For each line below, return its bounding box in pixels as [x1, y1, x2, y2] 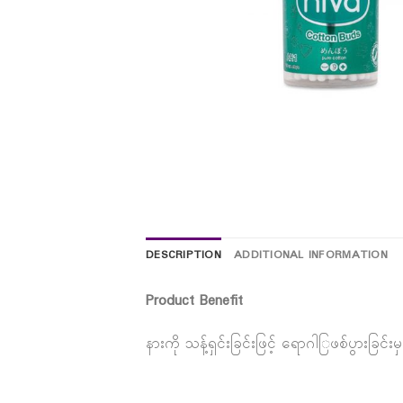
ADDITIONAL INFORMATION [233, 246, 388, 264]
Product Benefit [146, 289, 243, 312]
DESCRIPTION [146, 246, 221, 264]
